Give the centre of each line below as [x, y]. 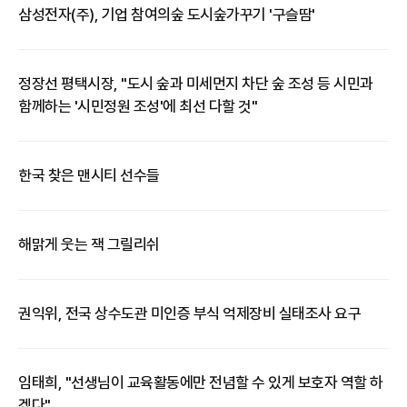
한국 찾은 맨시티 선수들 [89, 175]
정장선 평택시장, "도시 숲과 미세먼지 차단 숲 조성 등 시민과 [196, 84]
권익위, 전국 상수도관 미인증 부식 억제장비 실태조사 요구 [189, 313]
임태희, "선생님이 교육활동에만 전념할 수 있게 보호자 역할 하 [201, 382]
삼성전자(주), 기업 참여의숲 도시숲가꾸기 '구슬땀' [167, 15]
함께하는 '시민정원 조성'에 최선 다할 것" [138, 106]
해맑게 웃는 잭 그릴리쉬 [89, 244]
